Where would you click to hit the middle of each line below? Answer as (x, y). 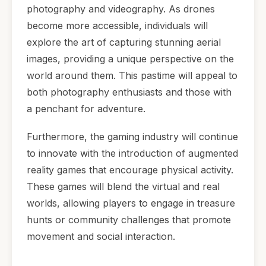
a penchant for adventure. (86, 108)
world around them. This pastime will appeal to (132, 75)
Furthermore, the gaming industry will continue (132, 136)
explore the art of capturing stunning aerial (124, 42)
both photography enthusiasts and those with (129, 92)
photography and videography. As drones (121, 9)
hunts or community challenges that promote (129, 219)
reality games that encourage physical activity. (130, 170)
